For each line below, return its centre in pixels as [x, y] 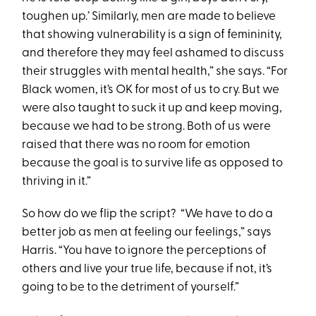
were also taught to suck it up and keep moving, [152, 109]
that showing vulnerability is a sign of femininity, [152, 35]
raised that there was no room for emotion [136, 145]
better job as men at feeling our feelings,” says [147, 233]
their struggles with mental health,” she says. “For [155, 72]
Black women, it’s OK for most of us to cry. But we [151, 90]
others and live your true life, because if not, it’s [147, 269]
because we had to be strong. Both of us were [147, 127]
